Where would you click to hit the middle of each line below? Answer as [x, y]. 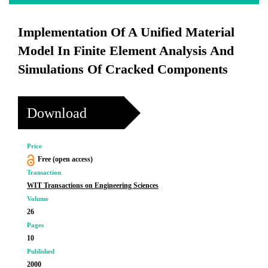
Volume [38, 199]
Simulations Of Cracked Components [123, 69]
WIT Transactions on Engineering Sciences [93, 185]
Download [57, 113]
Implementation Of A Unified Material [126, 32]
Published [41, 251]
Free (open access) [65, 159]
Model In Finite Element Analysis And [126, 51]
